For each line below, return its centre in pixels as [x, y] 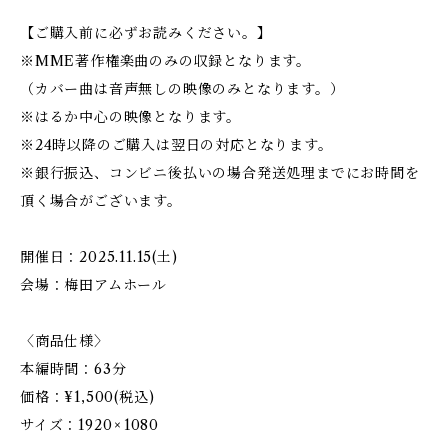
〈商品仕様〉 [64, 341]
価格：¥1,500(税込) [87, 397]
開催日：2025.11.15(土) [99, 257]
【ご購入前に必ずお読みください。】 [146, 33]
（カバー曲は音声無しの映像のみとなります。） [182, 89]
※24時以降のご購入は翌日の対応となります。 [176, 145]
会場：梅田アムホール [93, 285]
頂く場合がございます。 [101, 201]
